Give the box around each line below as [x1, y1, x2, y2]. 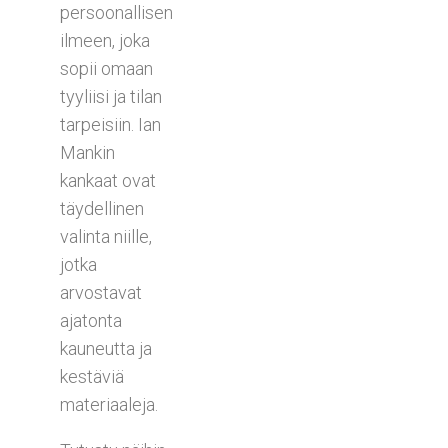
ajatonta [60, 309, 122, 331]
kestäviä [60, 365, 124, 387]
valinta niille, [60, 225, 152, 247]
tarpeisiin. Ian [60, 113, 161, 135]
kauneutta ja [60, 337, 152, 359]
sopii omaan [60, 57, 153, 79]
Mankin [60, 141, 115, 163]
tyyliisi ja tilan [60, 85, 162, 107]
